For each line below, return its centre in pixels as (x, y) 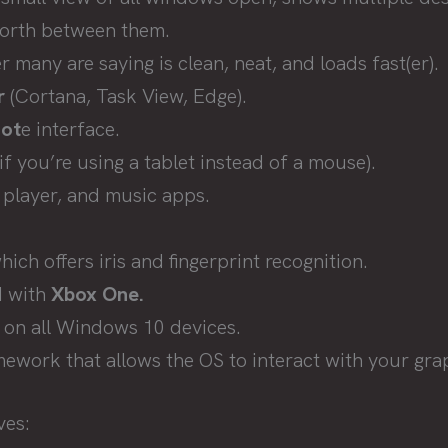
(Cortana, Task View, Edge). (126, 96)
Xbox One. (97, 294)
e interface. (70, 129)
